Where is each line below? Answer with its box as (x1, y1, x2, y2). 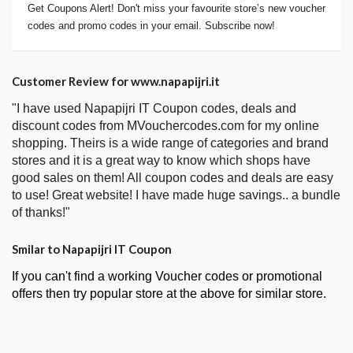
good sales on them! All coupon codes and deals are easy (12, 171, 333, 185)
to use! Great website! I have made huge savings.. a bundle (12, 188, 340, 203)
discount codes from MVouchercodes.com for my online (12, 119, 319, 133)
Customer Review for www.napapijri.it (12, 74, 220, 89)
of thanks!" (12, 206, 70, 220)
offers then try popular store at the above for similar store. (12, 287, 326, 301)
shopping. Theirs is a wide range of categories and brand (12, 136, 329, 150)
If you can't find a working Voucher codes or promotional (12, 269, 322, 284)
